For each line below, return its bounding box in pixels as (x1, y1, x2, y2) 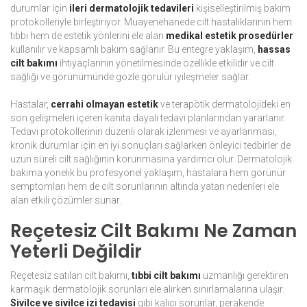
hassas (258, 44, 291, 56)
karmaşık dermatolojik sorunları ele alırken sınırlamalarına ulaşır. (10, 284, 284, 295)
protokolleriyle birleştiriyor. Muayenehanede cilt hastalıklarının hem (10, 16, 292, 28)
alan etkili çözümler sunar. (10, 195, 121, 206)
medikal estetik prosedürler (166, 30, 293, 42)
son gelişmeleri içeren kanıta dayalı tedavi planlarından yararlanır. (10, 112, 286, 124)
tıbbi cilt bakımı (132, 270, 201, 282)
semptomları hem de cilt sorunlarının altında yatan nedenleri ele (10, 181, 279, 193)
